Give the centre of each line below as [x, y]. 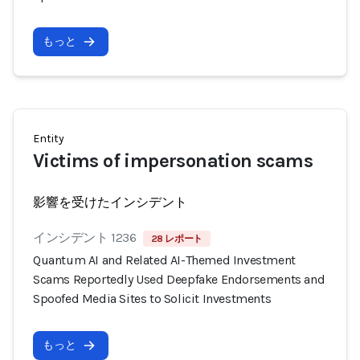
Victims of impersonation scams [173, 161]
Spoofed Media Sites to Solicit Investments [152, 299]
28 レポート [176, 239]
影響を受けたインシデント [110, 202]
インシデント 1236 [85, 237]
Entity [49, 139]
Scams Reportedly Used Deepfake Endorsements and [179, 279]
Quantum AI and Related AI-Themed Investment [164, 260]
